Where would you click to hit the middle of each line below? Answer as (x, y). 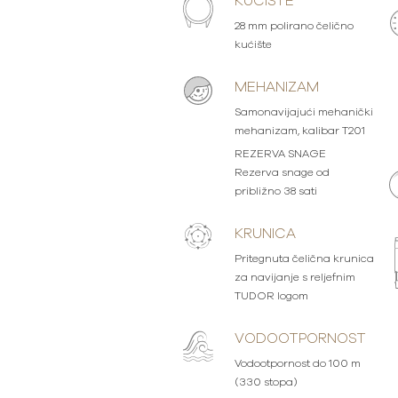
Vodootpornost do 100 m (297, 363)
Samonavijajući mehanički (303, 112)
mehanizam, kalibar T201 (299, 131)
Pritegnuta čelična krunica (304, 259)
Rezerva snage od (282, 172)
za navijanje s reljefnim (295, 277)
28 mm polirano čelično (294, 26)
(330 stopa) (266, 382)
